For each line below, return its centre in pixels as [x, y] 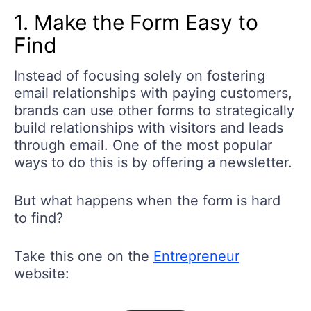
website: [42, 274]
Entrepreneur [196, 257]
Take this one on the [84, 257]
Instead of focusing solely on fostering [140, 76]
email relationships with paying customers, [153, 93]
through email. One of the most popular [143, 145]
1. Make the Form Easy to [136, 23]
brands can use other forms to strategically [154, 111]
